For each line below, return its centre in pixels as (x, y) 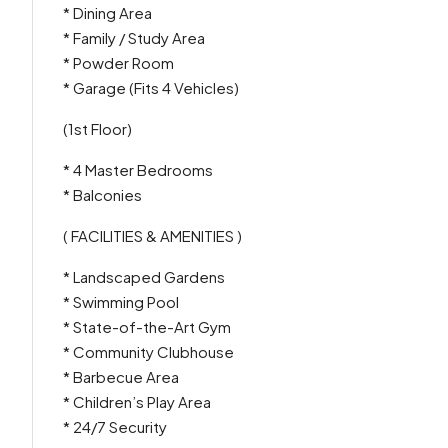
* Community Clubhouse (148, 351)
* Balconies (102, 194)
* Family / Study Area (134, 37)
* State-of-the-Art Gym (147, 326)
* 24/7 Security (115, 426)
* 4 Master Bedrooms (138, 169)
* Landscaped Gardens (144, 276)
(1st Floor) (97, 128)
